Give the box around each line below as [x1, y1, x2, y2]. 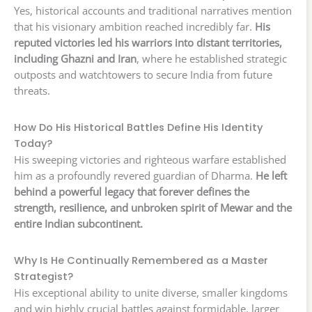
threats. [14, 84, 50, 98]
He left [256, 169, 287, 183]
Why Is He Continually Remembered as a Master [14, 253, 268, 268]
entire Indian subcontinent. [14, 217, 143, 231]
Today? [14, 136, 52, 151]
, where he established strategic [136, 52, 287, 66]
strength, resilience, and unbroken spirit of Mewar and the [14, 201, 292, 215]
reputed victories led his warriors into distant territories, [14, 36, 282, 50]
